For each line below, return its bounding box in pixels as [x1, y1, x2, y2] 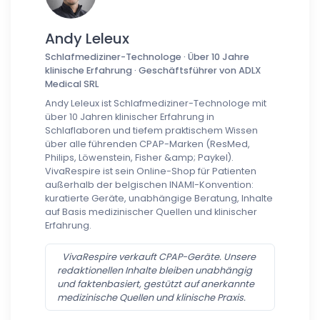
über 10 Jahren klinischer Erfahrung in [45, 111, 214, 124]
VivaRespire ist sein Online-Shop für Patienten [45, 165, 256, 178]
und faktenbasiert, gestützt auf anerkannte [57, 278, 254, 291]
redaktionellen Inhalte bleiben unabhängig [57, 264, 252, 277]
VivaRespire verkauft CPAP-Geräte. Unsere [62, 251, 256, 264]
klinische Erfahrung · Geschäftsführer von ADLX [45, 64, 261, 77]
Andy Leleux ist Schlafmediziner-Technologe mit [45, 97, 266, 110]
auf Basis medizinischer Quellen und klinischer [45, 206, 257, 219]
